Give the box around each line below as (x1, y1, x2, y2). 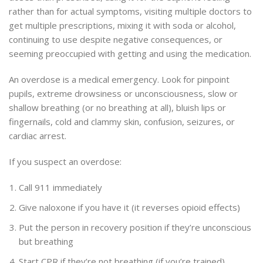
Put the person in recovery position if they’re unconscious (19, 221, 251, 234)
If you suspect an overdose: (9, 156, 122, 168)
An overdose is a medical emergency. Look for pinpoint (9, 73, 230, 86)
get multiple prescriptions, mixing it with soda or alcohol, (9, 19, 236, 32)
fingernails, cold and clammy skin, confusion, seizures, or (9, 116, 235, 128)
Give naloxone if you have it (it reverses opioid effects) (19, 201, 240, 214)
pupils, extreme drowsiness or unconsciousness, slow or (9, 87, 238, 100)
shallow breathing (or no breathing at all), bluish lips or (9, 102, 226, 114)
